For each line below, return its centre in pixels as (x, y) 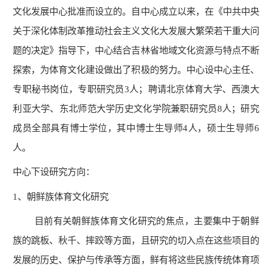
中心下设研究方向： (54, 172)
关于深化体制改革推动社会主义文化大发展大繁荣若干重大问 (136, 30)
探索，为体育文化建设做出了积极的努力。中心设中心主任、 (136, 69)
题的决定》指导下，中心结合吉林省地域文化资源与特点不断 (136, 50)
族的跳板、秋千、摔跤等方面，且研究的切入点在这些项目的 (136, 240)
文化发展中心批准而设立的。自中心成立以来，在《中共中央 (136, 11)
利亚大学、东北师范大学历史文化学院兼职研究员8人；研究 (136, 108)
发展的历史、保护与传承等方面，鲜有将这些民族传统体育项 (136, 260)
